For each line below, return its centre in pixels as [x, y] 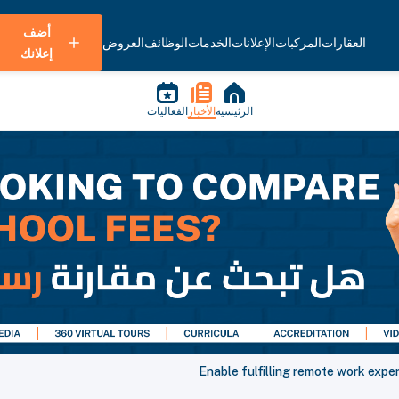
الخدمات [210, 43]
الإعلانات [253, 43]
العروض [123, 43]
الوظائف [166, 43]
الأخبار [201, 111]
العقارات [344, 43]
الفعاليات [167, 111]
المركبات [298, 43]
